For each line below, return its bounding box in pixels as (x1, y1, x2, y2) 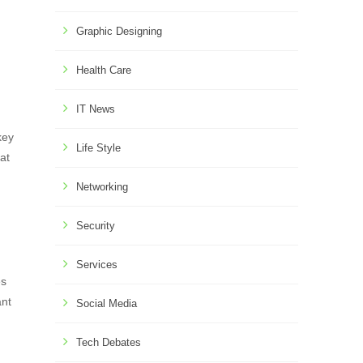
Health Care (76, 64, 131, 76)
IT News (76, 103, 115, 115)
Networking (76, 181, 128, 193)
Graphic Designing (76, 25, 162, 37)
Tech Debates (76, 336, 141, 348)
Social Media (76, 297, 137, 310)
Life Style (76, 142, 121, 154)
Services (76, 258, 117, 271)
